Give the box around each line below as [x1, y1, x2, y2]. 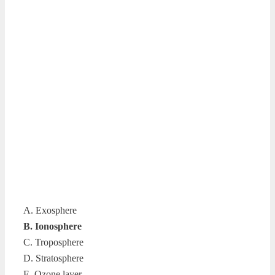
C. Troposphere [23, 236, 83, 247]
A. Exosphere [23, 204, 77, 215]
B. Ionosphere [23, 220, 82, 231]
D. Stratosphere [23, 252, 83, 263]
